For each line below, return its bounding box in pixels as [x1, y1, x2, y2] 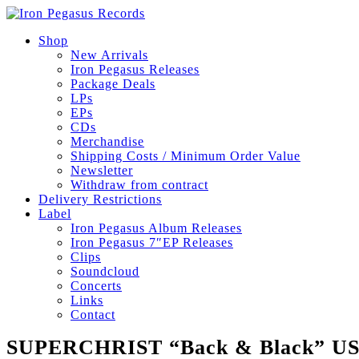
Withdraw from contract [71, 178, 208, 192]
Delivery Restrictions [38, 192, 162, 206]
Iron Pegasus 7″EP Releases [71, 236, 233, 249]
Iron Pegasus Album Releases [71, 221, 242, 235]
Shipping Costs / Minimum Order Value [71, 149, 301, 163]
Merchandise [71, 135, 144, 148]
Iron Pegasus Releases [71, 63, 200, 76]
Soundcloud [71, 264, 139, 278]
